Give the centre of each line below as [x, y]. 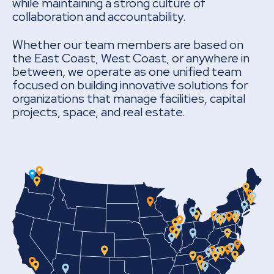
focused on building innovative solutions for [130, 85]
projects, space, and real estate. [99, 112]
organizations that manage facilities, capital [129, 98]
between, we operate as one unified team [127, 71]
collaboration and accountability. [99, 16]
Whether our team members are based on [128, 44]
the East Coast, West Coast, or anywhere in [131, 58]
